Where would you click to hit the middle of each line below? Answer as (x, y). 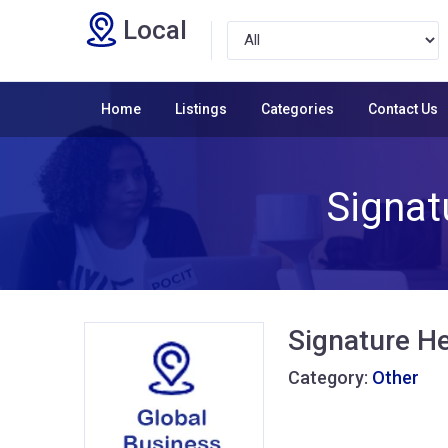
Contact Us (403, 108)
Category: (330, 377)
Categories (297, 108)
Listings (201, 108)
